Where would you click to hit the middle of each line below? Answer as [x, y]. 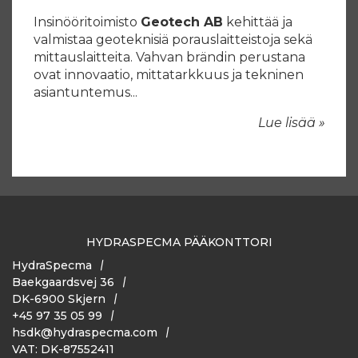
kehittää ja [258, 22]
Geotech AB [182, 22]
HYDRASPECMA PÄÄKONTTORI [179, 242]
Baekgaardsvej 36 [63, 282]
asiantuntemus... [86, 92]
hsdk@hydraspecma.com [85, 332]
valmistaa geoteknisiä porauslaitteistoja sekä [173, 39]
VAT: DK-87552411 [63, 349]
